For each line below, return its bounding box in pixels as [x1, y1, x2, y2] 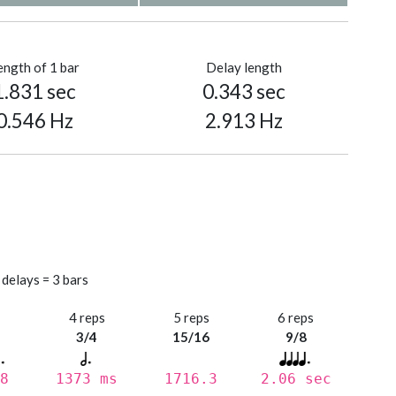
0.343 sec [202, 80, 286, 104]
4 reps [68, 309, 105, 326]
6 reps [278, 309, 315, 326]
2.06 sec [260, 370, 331, 388]
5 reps [172, 309, 209, 326]
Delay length [205, 59, 282, 76]
